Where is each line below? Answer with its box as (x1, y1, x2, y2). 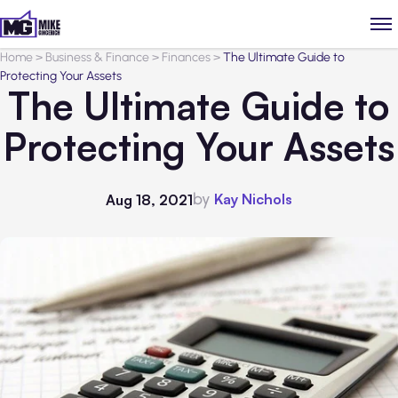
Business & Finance (45, 50, 149, 65)
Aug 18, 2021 (106, 190, 193, 209)
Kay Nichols (214, 190, 292, 208)
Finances (162, 50, 211, 65)
